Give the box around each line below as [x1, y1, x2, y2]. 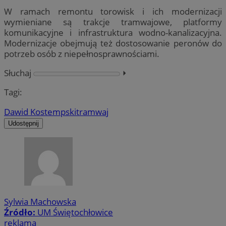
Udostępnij [8, 119, 39, 127]
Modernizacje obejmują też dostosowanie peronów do [4, 37, 222, 49]
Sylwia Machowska [4, 195, 76, 207]
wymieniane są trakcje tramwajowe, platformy [4, 16, 222, 28]
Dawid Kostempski [4, 105, 76, 118]
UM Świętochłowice [37, 206, 113, 218]
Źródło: [4, 206, 37, 218]
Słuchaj [4, 67, 31, 79]
